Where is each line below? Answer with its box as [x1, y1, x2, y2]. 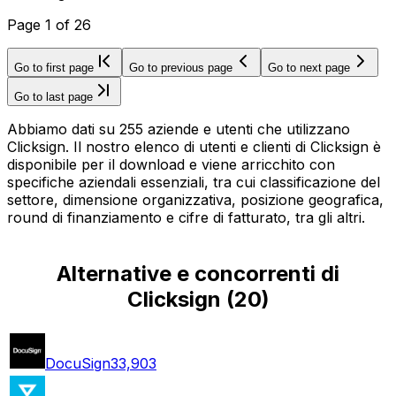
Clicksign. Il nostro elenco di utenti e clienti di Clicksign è [7, 137, 381, 156]
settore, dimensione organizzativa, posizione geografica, [7, 190, 384, 209]
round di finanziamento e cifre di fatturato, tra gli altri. [7, 208, 365, 226]
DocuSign [45, 354, 110, 372]
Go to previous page [129, 60, 232, 74]
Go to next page [268, 60, 350, 74]
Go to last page [14, 89, 93, 103]
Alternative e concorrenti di [57, 260, 339, 286]
